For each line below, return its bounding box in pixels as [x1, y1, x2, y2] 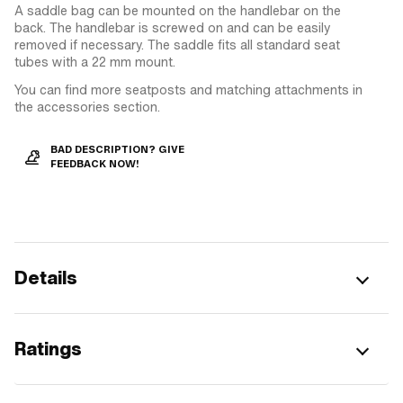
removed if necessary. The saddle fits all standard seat [14, 35, 340, 54]
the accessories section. [14, 97, 160, 116]
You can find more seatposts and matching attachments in [14, 80, 363, 99]
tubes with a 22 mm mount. [14, 52, 175, 71]
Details [14, 264, 77, 291]
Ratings [14, 336, 82, 362]
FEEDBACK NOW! [50, 157, 139, 170]
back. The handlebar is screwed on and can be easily [14, 18, 331, 37]
